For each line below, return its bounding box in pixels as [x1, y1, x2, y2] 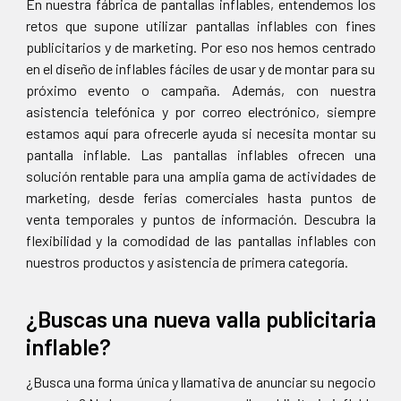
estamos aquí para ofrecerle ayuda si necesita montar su [25, 124, 376, 142]
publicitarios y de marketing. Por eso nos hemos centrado [25, 38, 376, 56]
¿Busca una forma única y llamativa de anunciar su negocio [25, 373, 376, 391]
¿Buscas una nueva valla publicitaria [25, 305, 376, 333]
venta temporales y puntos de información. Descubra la [25, 210, 376, 228]
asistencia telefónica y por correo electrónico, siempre [25, 103, 376, 121]
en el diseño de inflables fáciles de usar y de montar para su [25, 60, 376, 78]
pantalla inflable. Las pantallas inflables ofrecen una [25, 146, 376, 164]
